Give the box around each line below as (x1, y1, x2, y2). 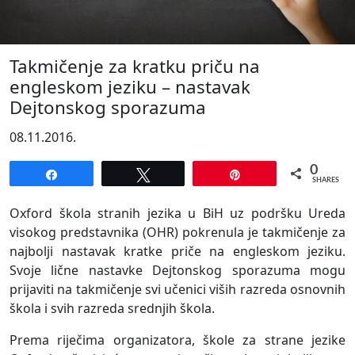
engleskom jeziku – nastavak (10, 74, 250, 100)
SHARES (312, 177, 340, 185)
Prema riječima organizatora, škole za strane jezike (10, 331, 345, 349)
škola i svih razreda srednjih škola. (10, 300, 215, 318)
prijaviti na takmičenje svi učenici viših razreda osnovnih (10, 281, 345, 299)
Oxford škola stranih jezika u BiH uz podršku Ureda (10, 204, 345, 223)
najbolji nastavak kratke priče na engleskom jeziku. (10, 242, 345, 261)
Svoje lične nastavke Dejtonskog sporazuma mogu (10, 261, 345, 280)
